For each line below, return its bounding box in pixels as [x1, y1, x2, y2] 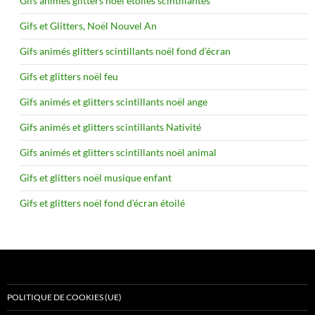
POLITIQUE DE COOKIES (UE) [7, 292, 122, 303]
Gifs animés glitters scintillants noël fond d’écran [20, 45, 231, 58]
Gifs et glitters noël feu [20, 70, 118, 83]
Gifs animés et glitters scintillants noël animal [20, 146, 217, 159]
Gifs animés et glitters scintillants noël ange [20, 96, 207, 108]
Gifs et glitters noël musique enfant [20, 172, 172, 184]
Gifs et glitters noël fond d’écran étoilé [20, 197, 185, 210]
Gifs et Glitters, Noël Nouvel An [20, 20, 157, 32]
